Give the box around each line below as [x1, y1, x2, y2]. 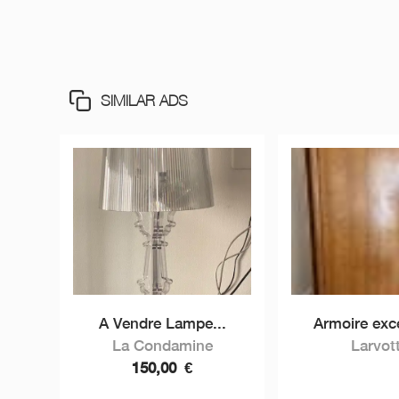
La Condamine [111, 337, 213, 354]
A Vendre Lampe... [98, 314, 226, 332]
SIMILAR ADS [101, 92, 189, 110]
